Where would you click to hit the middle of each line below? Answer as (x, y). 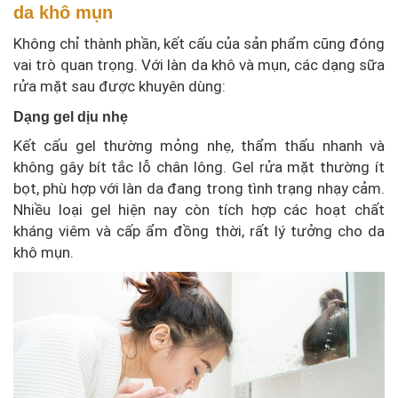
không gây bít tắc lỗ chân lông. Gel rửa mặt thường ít (199, 167)
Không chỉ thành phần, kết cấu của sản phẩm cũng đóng (199, 43)
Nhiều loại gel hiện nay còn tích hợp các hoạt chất (199, 209)
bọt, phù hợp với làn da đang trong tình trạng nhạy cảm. (199, 188)
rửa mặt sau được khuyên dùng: (119, 86)
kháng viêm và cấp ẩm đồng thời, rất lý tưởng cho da (199, 231)
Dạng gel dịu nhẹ (71, 116)
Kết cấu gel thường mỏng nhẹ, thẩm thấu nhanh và (199, 145)
